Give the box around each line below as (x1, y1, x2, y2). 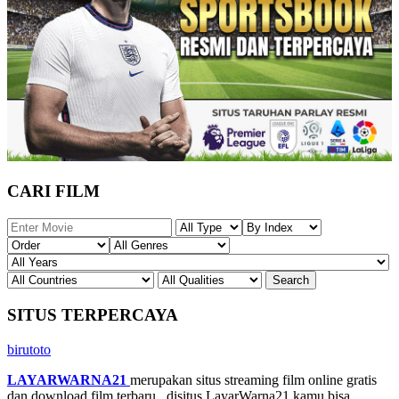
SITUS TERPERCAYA (7, 305, 178, 325)
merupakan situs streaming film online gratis (130, 372, 377, 388)
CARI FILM (7, 181, 100, 200)
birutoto (7, 342, 51, 358)
